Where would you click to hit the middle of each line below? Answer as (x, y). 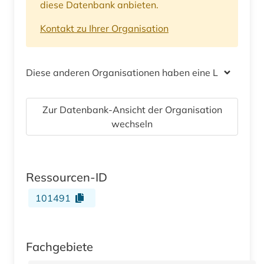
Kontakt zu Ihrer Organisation (104, 28)
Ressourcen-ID (67, 177)
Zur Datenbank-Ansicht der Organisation (132, 109)
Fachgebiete (60, 246)
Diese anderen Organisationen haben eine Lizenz (133, 72)
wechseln (132, 123)
